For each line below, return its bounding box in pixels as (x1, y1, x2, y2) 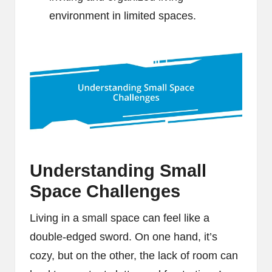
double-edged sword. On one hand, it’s (30, 230, 217, 243)
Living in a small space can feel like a (30, 211, 209, 224)
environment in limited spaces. (49, 10, 196, 22)
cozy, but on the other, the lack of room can (30, 249, 238, 262)
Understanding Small (30, 160, 206, 180)
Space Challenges (30, 181, 180, 201)
